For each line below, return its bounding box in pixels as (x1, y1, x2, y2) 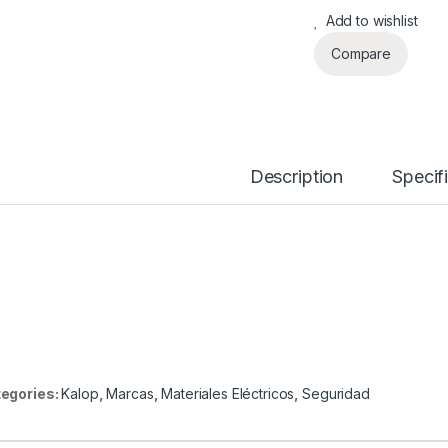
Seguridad (302, 385, 370, 403)
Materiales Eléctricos (161, 385, 295, 403)
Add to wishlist (325, 11, 418, 29)
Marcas (106, 385, 154, 403)
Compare (331, 45, 392, 62)
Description (249, 165, 344, 187)
